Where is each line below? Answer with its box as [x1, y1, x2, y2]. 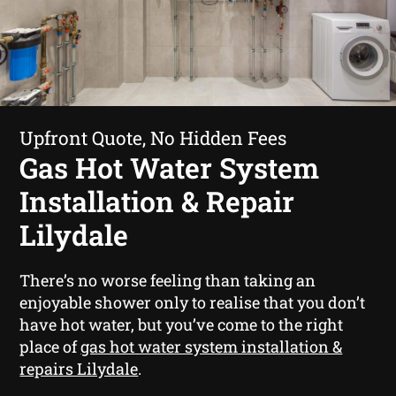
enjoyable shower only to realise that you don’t [19, 291, 366, 313]
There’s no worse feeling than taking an [19, 269, 316, 291]
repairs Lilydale [19, 357, 139, 379]
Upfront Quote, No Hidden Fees [19, 125, 287, 150]
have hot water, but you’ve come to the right [19, 313, 344, 335]
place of [19, 335, 81, 357]
